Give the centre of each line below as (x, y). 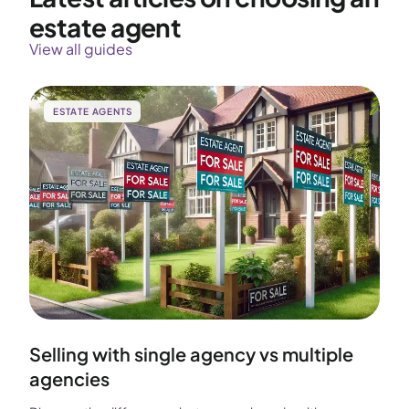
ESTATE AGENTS (93, 111)
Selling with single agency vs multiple (191, 354)
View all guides (81, 49)
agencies (69, 378)
